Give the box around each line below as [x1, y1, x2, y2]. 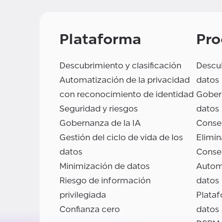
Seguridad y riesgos [59, 104, 138, 114]
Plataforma [59, 31, 141, 48]
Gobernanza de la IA [59, 118, 141, 128]
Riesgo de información [59, 176, 151, 186]
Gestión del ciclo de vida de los [59, 133, 183, 143]
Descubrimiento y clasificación [59, 61, 181, 71]
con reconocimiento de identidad [59, 90, 194, 100]
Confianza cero [59, 205, 120, 215]
